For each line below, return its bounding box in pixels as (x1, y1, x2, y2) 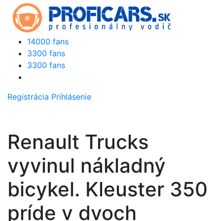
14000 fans (27, 37, 69, 46)
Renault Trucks (7, 130, 148, 154)
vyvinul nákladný (7, 153, 166, 178)
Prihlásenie (51, 92, 91, 102)
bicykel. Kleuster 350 (7, 177, 208, 201)
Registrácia (7, 92, 49, 102)
